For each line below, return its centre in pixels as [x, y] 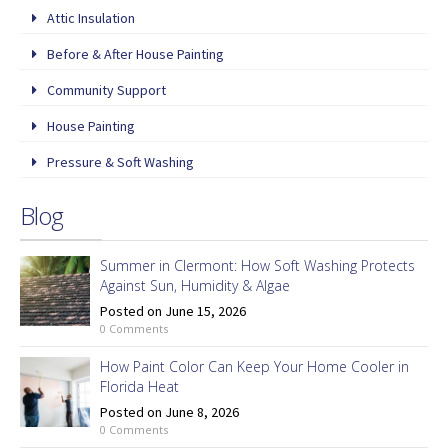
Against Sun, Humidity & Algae [195, 286]
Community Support [107, 90]
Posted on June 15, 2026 [173, 311]
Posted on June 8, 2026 [169, 412]
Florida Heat [139, 387]
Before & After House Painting [136, 54]
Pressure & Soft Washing [121, 162]
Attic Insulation [91, 18]
